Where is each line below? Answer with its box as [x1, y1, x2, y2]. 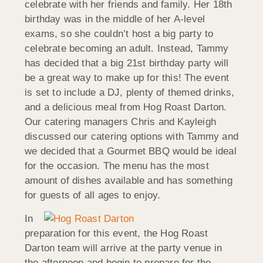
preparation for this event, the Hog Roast [25, 227, 208, 239]
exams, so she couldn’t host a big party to [25, 28, 214, 40]
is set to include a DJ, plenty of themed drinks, [25, 87, 235, 99]
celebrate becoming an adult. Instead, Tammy [25, 43, 229, 55]
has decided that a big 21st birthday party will [25, 58, 229, 69]
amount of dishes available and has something [25, 175, 232, 187]
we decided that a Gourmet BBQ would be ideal [25, 146, 237, 157]
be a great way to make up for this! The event [25, 72, 230, 84]
